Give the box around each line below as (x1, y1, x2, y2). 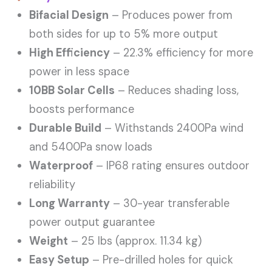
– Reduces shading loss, (115, 83, 239, 98)
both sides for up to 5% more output (29, 26, 219, 41)
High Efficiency (29, 45, 110, 60)
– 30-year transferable (110, 195, 230, 211)
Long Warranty (29, 195, 110, 211)
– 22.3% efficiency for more (110, 45, 254, 60)
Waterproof (29, 158, 93, 173)
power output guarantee (29, 214, 155, 229)
